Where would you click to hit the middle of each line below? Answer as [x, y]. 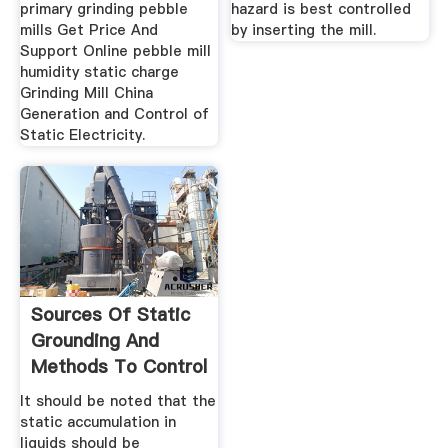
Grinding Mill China [86, 93]
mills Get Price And [88, 30]
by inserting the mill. [304, 30]
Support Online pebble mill [115, 51]
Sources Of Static [110, 314]
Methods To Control [118, 366]
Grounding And [94, 340]
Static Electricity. [82, 135]
